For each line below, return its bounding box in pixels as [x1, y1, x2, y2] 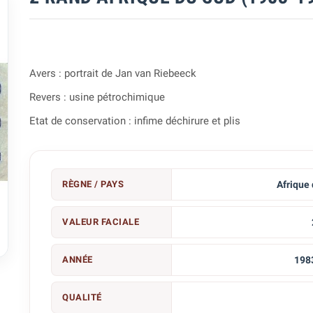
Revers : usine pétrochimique [29, 91, 166, 103]
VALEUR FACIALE [62, 217, 140, 227]
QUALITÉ [62, 292, 102, 303]
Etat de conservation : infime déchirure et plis [29, 115, 241, 127]
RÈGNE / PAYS [62, 179, 124, 189]
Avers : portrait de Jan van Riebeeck [29, 67, 197, 80]
